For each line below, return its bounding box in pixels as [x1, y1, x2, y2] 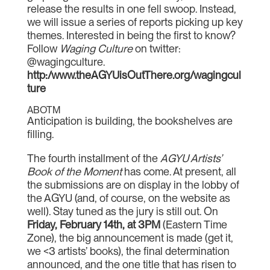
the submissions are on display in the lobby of [27, 178, 239, 191]
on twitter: [132, 42, 181, 55]
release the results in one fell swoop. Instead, [27, 2, 236, 15]
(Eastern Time [162, 218, 227, 231]
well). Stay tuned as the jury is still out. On [27, 205, 218, 218]
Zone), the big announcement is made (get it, [27, 231, 233, 244]
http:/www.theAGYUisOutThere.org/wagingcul [27, 69, 241, 81]
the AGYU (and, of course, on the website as [27, 192, 230, 204]
